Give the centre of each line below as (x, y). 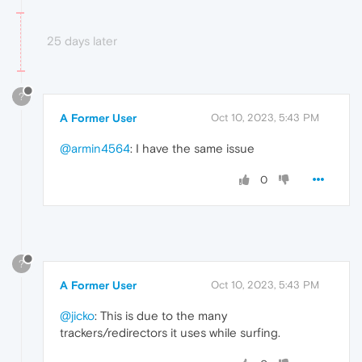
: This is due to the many (161, 316)
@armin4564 (95, 148)
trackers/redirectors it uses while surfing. (170, 333)
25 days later (82, 40)
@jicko (77, 316)
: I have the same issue (192, 148)
